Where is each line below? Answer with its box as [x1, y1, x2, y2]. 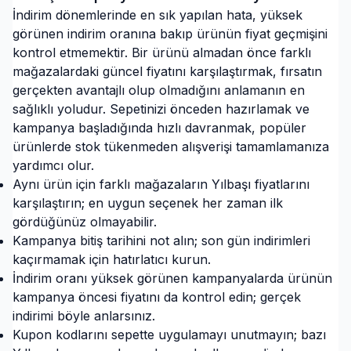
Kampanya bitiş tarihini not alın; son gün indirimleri [13, 233, 310, 248]
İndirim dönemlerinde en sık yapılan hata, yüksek [13, 7, 302, 23]
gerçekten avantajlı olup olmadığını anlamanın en [13, 82, 305, 98]
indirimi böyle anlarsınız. [13, 308, 155, 324]
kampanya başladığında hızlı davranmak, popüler [13, 120, 306, 136]
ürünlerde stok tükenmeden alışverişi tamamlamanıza [13, 139, 329, 154]
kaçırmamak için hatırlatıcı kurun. [13, 251, 211, 267]
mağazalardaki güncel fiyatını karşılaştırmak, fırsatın [13, 63, 322, 79]
